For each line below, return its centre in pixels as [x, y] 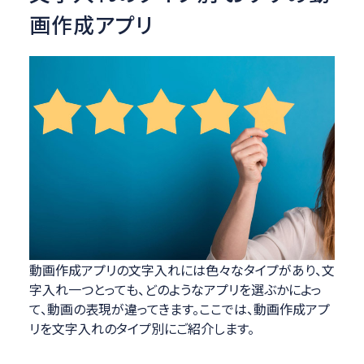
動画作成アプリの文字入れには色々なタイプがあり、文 [182, 270]
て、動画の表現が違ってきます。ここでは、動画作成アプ [179, 309]
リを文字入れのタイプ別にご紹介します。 [141, 329]
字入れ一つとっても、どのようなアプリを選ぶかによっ [175, 290]
